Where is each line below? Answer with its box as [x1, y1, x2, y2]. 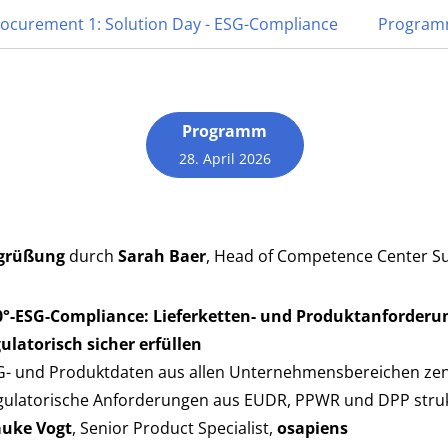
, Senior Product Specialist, [72, 417, 277, 439]
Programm [182, 120, 267, 142]
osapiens [277, 417, 348, 439]
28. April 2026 [178, 149, 271, 168]
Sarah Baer [118, 245, 206, 267]
